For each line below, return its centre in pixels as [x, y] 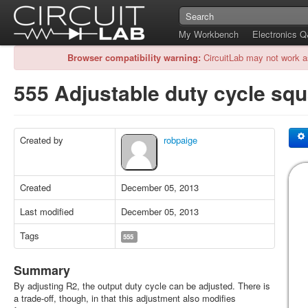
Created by [42, 140]
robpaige [180, 140]
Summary [42, 270]
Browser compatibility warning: [134, 57]
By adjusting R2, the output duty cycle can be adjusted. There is [142, 286]
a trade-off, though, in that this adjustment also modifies [125, 298]
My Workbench [209, 34]
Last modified [47, 211]
